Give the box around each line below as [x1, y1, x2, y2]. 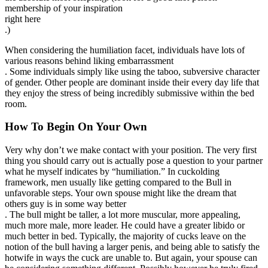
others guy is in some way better [5, 199, 126, 209]
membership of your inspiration [5, 2, 123, 13]
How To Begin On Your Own [5, 120, 147, 133]
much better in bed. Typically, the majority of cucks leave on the [5, 231, 246, 242]
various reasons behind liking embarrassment [5, 55, 173, 66]
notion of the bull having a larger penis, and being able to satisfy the [5, 242, 260, 252]
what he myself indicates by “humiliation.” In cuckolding [5, 166, 220, 177]
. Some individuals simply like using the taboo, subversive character [5, 66, 260, 77]
